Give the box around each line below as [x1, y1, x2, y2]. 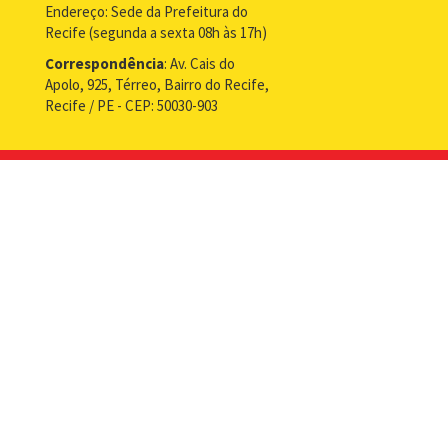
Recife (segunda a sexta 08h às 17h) [45, 22, 267, 42]
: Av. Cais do [164, 54, 235, 74]
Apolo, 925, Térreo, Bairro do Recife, [45, 75, 269, 95]
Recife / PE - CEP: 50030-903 [45, 96, 218, 116]
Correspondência [45, 54, 164, 74]
